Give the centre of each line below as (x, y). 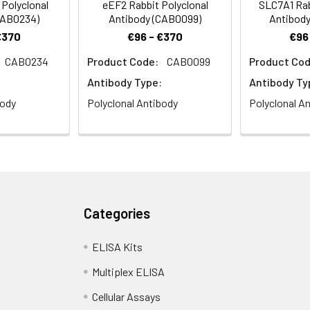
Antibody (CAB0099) (155, 19)
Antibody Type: (125, 82)
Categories (117, 213)
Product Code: (123, 62)
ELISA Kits (118, 247)
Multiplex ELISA (129, 272)
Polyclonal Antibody (133, 103)
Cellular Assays (127, 297)
